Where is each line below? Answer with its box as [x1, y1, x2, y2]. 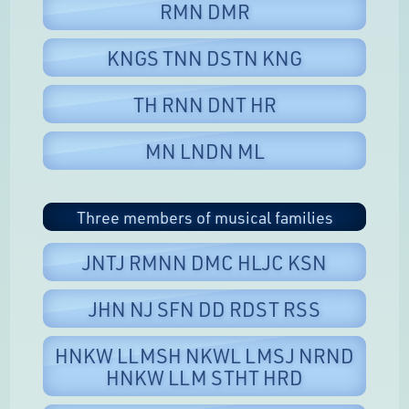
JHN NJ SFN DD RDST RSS [89, 295, 320, 321]
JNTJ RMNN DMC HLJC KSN [82, 248, 327, 275]
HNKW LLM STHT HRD [106, 363, 303, 390]
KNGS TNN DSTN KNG [107, 45, 302, 71]
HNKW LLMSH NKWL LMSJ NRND [55, 341, 354, 368]
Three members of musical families [76, 205, 333, 228]
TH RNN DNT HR [132, 91, 277, 118]
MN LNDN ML [144, 138, 265, 164]
